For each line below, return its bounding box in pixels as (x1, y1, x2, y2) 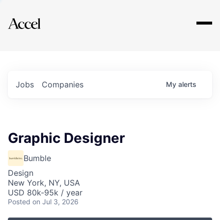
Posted (8, 197, 30, 206)
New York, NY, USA (8, 178, 80, 188)
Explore (24, 11, 53, 23)
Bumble (24, 153, 51, 163)
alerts (178, 80, 196, 88)
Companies (42, 80, 83, 89)
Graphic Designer (8, 130, 125, 146)
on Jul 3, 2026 (32, 197, 79, 206)
